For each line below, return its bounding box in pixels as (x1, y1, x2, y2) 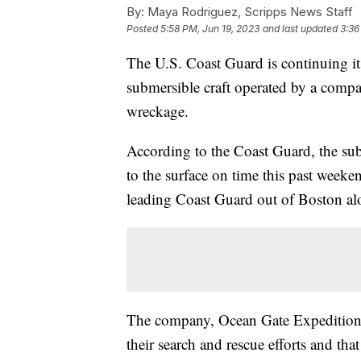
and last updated (263, 22, 338, 35)
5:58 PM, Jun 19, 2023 (160, 22, 259, 35)
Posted (127, 22, 160, 35)
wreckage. (127, 100, 189, 121)
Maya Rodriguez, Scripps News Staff (144, 3, 353, 19)
